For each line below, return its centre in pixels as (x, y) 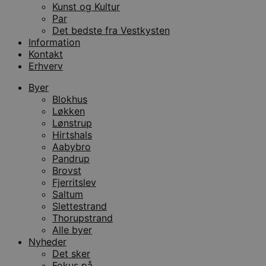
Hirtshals (72, 134)
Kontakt (46, 54)
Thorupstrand (83, 218)
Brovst (67, 170)
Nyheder (47, 241)
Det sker (71, 253)
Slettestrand (80, 206)
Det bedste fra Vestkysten (111, 30)
